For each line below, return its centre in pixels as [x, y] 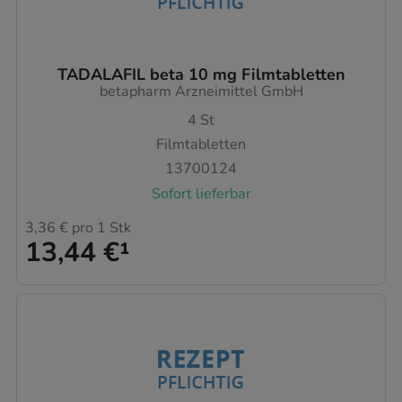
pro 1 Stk [100, 227]
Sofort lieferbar [201, 193]
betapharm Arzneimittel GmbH [201, 92]
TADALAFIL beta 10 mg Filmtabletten [201, 75]
